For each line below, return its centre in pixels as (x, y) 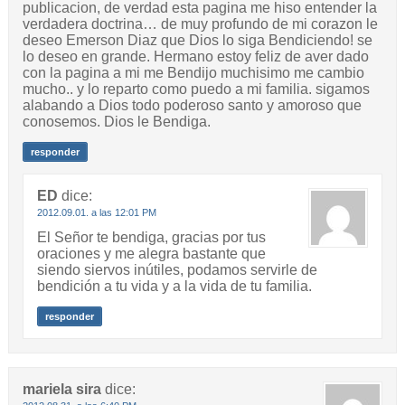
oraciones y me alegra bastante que (151, 254)
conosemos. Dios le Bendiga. (116, 122)
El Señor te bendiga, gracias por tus (151, 238)
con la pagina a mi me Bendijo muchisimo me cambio (193, 73)
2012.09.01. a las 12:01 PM (96, 213)
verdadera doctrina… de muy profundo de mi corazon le (200, 24)
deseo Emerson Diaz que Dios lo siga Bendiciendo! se (197, 41)
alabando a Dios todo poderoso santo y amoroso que (192, 106)
